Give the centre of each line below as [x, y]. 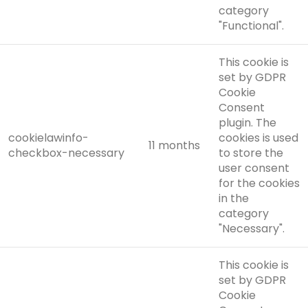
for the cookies [259, 184]
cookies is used [258, 138]
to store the [251, 153]
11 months [174, 146]
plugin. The [247, 123]
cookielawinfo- [48, 138]
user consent [254, 168]
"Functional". [251, 26]
